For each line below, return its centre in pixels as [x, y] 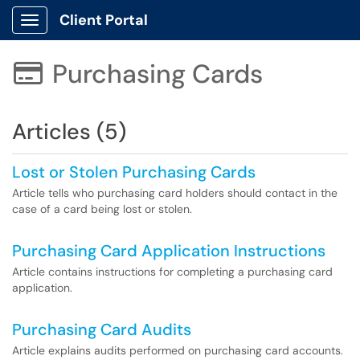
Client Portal [104, 20]
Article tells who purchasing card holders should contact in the [175, 193]
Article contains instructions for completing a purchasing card [172, 272]
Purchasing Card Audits [102, 329]
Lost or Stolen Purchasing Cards [134, 172]
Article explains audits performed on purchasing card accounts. [178, 350]
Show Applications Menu [93, 33]
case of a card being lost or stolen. [102, 209]
